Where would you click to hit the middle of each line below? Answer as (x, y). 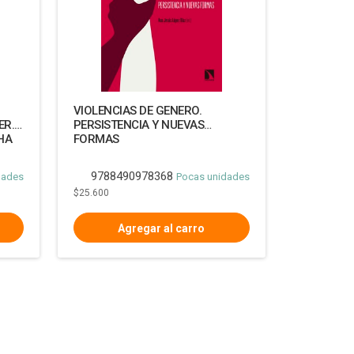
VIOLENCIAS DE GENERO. (137, 111)
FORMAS (96, 139)
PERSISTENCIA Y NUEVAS (139, 125)
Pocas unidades (213, 177)
